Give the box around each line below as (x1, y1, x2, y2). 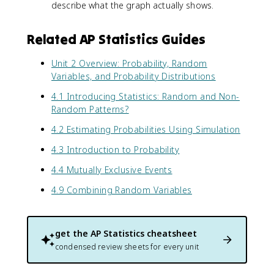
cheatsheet (144, 227, 197, 239)
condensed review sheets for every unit (55, 241, 199, 252)
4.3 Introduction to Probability (51, 143, 180, 155)
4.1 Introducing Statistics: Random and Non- (51, 90, 240, 102)
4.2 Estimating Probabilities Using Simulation (51, 123, 240, 135)
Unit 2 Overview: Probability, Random (51, 57, 207, 69)
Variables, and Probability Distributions (51, 70, 216, 82)
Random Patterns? (51, 103, 129, 115)
